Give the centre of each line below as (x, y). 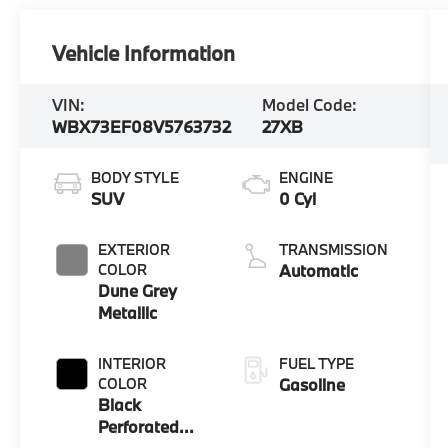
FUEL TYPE (316, 363)
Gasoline (311, 384)
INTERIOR (132, 363)
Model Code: (309, 104)
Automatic (318, 270)
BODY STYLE (135, 177)
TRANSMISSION (333, 249)
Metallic (128, 312)
